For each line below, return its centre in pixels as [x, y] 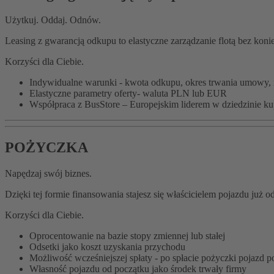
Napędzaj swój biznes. [48, 173]
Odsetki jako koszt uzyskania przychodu [109, 246]
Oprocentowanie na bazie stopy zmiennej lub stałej [127, 235]
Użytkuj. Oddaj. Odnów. [53, 20]
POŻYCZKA [46, 147]
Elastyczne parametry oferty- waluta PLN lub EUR [128, 94]
